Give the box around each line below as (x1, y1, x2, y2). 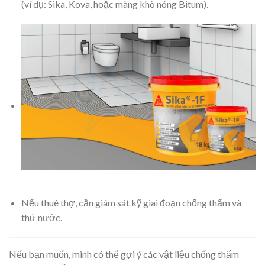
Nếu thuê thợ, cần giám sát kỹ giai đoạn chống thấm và (21, 197, 241, 209)
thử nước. (21, 212, 62, 224)
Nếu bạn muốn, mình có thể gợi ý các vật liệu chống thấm (9, 248, 239, 260)
